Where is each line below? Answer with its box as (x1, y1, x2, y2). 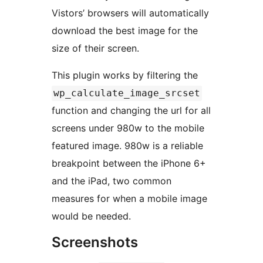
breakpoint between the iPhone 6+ (52, 157, 206, 170)
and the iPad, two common (52, 175, 171, 187)
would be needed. (52, 210, 131, 222)
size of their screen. (52, 42, 139, 55)
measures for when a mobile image (52, 193, 207, 205)
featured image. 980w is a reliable (52, 140, 203, 152)
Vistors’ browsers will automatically (52, 7, 209, 19)
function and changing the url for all (52, 104, 211, 117)
